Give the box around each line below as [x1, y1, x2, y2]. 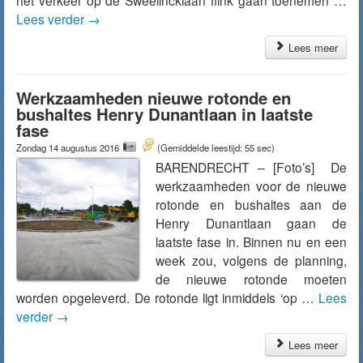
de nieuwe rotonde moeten [156, 270, 347, 288]
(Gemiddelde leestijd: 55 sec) [157, 141, 275, 154]
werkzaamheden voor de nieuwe [156, 177, 347, 194]
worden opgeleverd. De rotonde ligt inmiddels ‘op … [16, 288, 318, 306]
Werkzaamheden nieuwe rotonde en [16, 86, 291, 109]
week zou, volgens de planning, [156, 251, 347, 269]
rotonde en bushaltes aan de [156, 195, 347, 213]
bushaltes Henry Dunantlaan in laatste [16, 102, 313, 126]
